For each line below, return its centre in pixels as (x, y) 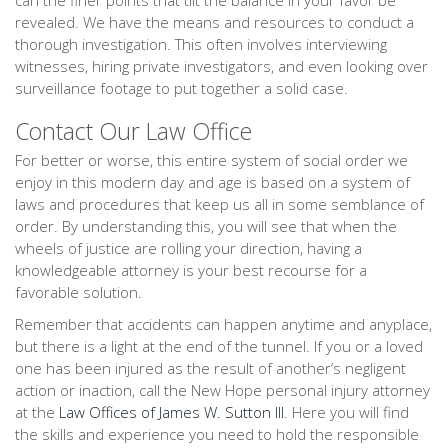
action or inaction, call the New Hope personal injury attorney (222, 390)
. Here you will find (346, 412)
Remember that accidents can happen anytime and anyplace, (223, 324)
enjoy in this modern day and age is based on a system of (212, 182)
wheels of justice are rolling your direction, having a (188, 248)
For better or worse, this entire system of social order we (211, 160)
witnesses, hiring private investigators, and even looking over (221, 66)
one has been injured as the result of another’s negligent (210, 368)
